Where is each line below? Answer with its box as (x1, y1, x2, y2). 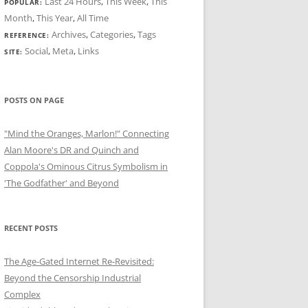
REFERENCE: (4, 30, 52, 40)
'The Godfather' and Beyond (4, 177, 119, 189)
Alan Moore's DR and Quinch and (4, 144, 139, 156)
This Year (36, 12, 73, 24)
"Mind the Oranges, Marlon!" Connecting (4, 127, 169, 140)
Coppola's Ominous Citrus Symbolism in (4, 160, 168, 173)
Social (25, 45, 48, 57)
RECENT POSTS (4, 223, 58, 233)
